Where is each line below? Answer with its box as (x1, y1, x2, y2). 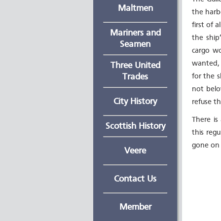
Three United (110, 61, 160, 70)
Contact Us (114, 174, 156, 184)
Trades (122, 72, 148, 81)
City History (113, 97, 157, 106)
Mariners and (110, 28, 161, 37)
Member (119, 202, 151, 212)
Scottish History (105, 121, 165, 131)
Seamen (120, 39, 150, 49)
